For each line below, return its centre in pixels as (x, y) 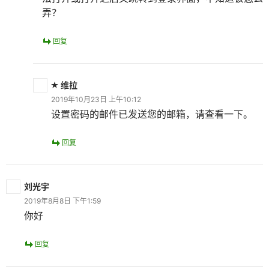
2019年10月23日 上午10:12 (96, 99)
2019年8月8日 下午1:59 (62, 201)
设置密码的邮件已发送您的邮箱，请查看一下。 (152, 114)
